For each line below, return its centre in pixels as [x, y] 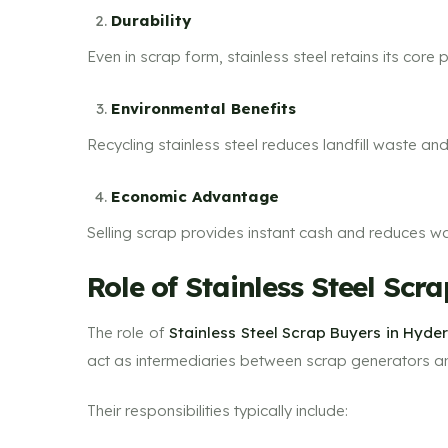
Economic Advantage [195, 196]
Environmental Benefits [203, 108]
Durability [151, 20]
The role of [128, 332]
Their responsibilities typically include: [217, 410]
